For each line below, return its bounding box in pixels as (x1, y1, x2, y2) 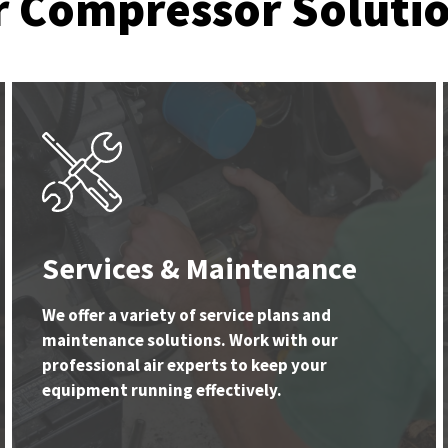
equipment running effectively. (42, 379, 282, 402)
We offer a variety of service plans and (42, 304, 331, 327)
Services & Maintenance (42, 249, 357, 288)
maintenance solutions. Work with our (42, 329, 338, 352)
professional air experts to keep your (42, 354, 327, 377)
